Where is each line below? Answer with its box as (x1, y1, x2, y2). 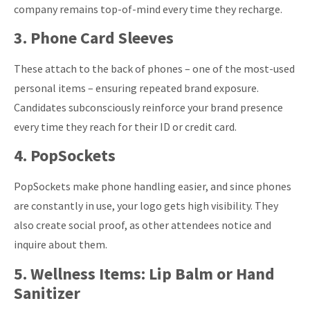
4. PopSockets (14, 145, 116, 167)
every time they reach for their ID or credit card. (14, 119, 237, 134)
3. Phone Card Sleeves (14, 26, 174, 48)
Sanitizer (14, 282, 80, 304)
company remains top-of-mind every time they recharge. (14, 1, 282, 16)
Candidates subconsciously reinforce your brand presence (14, 100, 283, 114)
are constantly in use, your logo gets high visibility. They (14, 199, 278, 213)
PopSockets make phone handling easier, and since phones (14, 179, 291, 194)
